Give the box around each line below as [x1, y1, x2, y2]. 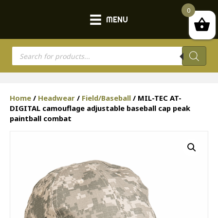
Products [11, 44, 46, 55]
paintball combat [10, 113, 72, 124]
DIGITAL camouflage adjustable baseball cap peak [10, 103, 190, 113]
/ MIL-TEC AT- [131, 93, 182, 103]
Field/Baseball [82, 93, 131, 103]
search [11, 52, 37, 63]
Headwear [38, 93, 75, 103]
